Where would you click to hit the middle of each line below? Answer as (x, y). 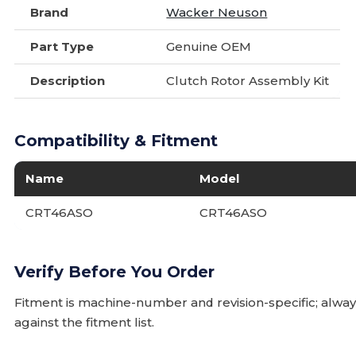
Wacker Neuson (217, 12)
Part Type (62, 46)
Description (68, 81)
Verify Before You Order (115, 272)
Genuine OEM (209, 46)
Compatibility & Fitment (116, 141)
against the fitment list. (85, 322)
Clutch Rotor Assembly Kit (248, 81)
